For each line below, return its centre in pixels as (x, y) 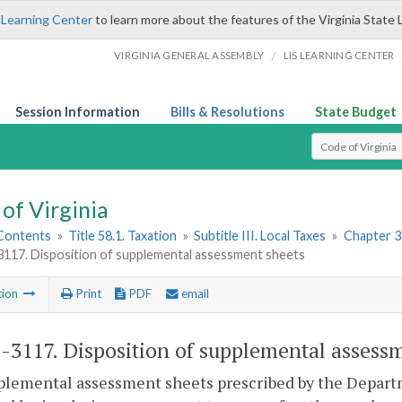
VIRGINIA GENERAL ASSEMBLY (189, 55)
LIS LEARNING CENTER (339, 55)
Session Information (78, 112)
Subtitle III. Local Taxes (260, 236)
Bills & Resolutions (227, 112)
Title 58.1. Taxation (123, 236)
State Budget (356, 112)
